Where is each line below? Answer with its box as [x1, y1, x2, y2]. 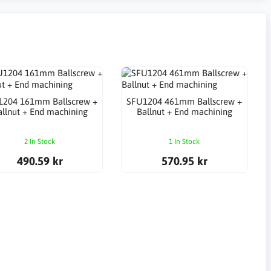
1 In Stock [169, 137, 200, 146]
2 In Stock [24, 137, 56, 146]
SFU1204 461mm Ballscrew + [126, 96, 243, 107]
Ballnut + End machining [136, 106, 232, 117]
